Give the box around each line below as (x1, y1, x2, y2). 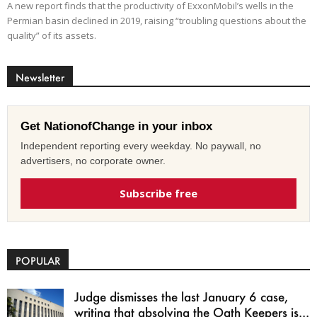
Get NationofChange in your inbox (21, 120, 212, 134)
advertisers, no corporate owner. (21, 155, 166, 167)
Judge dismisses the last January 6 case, (74, 289, 288, 305)
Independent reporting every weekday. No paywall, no (21, 140, 261, 152)
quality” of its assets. (7, 29, 96, 42)
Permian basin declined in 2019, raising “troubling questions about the (7, 14, 306, 28)
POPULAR (16, 254, 60, 268)
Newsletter (16, 71, 64, 85)
